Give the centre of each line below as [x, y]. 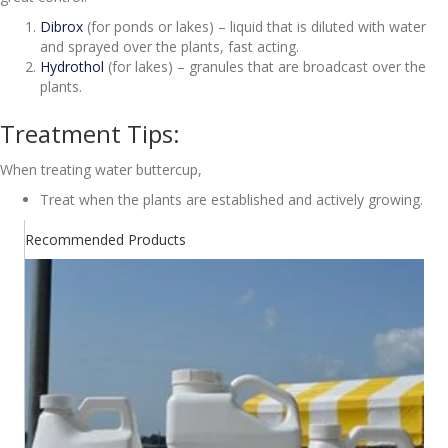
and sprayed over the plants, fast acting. [169, 46]
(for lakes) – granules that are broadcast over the [265, 66]
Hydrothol [72, 66]
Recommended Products [105, 239]
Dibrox [61, 26]
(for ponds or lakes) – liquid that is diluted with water [254, 26]
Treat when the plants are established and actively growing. [231, 199]
